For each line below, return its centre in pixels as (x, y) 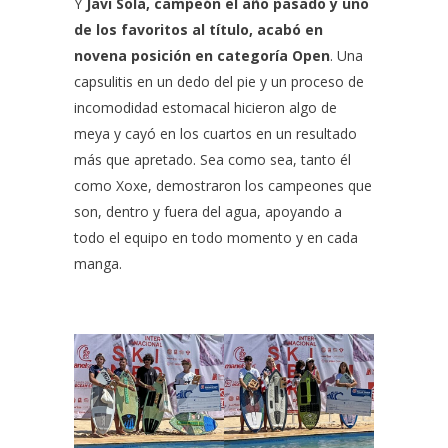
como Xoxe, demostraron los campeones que (223, 185)
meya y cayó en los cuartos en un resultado (215, 133)
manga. (98, 263)
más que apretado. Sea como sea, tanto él (212, 159)
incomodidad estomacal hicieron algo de (205, 107)
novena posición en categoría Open (202, 55)
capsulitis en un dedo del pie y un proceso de (219, 81)
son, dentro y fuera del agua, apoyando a (208, 211)
